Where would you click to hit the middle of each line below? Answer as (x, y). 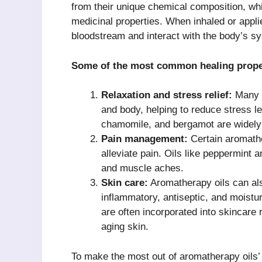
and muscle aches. (142, 168)
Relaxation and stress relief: (167, 95)
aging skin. (125, 227)
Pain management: (144, 139)
